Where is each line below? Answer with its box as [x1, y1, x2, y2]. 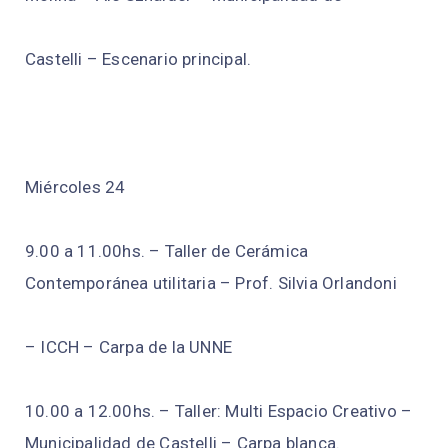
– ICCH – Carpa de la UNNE [25, 337, 232, 358]
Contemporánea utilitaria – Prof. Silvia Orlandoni [25, 273, 397, 294]
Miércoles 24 [25, 177, 126, 198]
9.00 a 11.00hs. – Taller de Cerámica [25, 241, 309, 262]
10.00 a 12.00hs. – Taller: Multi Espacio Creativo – [25, 401, 413, 422]
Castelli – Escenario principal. [25, 49, 252, 70]
